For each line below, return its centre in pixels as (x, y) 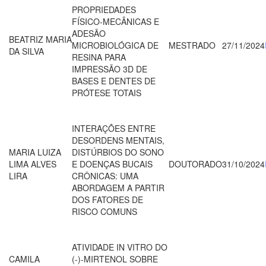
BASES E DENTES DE (114, 80)
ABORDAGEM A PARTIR (118, 187)
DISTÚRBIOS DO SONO (118, 152)
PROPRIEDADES (104, 9)
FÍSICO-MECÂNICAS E (115, 21)
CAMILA (24, 259)
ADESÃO (89, 33)
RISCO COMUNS (104, 211)
